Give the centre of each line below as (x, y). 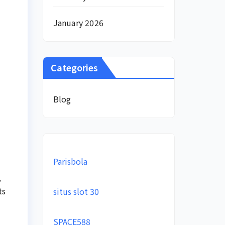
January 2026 (78, 23)
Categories (74, 67)
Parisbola (70, 161)
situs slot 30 (76, 191)
